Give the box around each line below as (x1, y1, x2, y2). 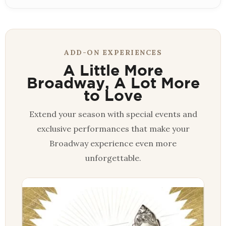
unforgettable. (85, 152, 141, 163)
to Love (84, 86, 142, 104)
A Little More (63, 61, 163, 79)
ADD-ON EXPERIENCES (64, 47, 162, 57)
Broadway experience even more (49, 138, 177, 148)
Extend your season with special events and (29, 108, 197, 119)
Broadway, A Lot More (26, 74, 200, 91)
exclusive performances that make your (36, 123, 190, 134)
